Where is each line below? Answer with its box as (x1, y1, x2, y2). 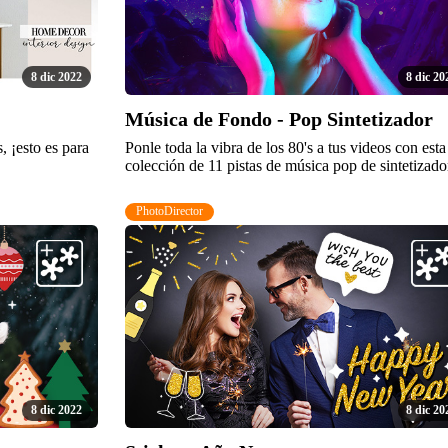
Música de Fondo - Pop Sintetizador (124, 107, 433, 130)
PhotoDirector (136, 204, 204, 219)
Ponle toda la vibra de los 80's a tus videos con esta (124, 138, 446, 156)
